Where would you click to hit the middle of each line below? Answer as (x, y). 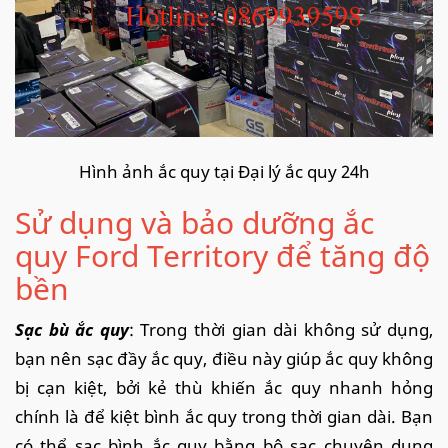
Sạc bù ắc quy (72, 330)
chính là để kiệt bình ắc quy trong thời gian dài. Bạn (224, 417)
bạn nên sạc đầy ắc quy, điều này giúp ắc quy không (224, 359)
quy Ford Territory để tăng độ (222, 256)
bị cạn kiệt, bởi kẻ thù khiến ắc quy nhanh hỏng (224, 388)
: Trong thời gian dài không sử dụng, (281, 330)
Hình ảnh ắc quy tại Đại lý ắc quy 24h (224, 172)
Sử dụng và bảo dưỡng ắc (194, 223)
